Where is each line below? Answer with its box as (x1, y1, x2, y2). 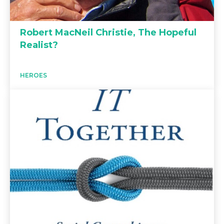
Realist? (20, 39, 58, 51)
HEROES (20, 71, 47, 79)
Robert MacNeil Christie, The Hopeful (20, 27, 196, 38)
